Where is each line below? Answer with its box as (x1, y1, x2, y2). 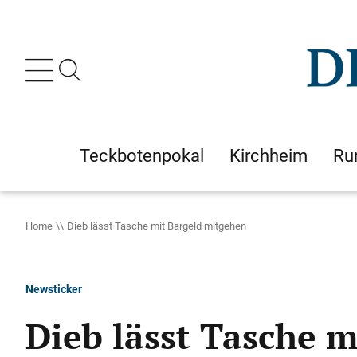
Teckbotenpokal (80, 143, 204, 167)
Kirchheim (229, 143, 308, 167)
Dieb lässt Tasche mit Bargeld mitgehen (67, 218, 246, 233)
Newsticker (25, 281, 82, 296)
